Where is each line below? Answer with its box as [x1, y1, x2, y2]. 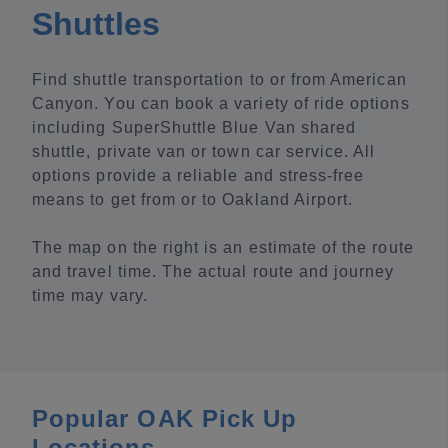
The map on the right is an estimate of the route [32, 239, 414, 256]
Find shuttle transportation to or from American [32, 71, 407, 88]
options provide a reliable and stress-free [32, 167, 365, 184]
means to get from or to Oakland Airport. [32, 191, 354, 208]
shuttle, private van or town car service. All [32, 143, 376, 160]
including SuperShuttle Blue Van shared [32, 119, 357, 136]
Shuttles [32, 6, 160, 42]
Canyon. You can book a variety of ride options [32, 95, 410, 112]
